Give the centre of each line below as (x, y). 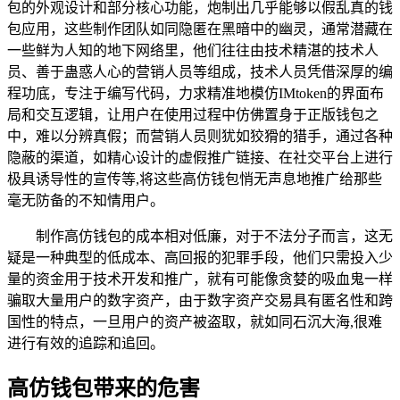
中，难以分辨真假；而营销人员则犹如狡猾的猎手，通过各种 (200, 136)
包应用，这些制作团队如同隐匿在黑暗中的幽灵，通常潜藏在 (200, 29)
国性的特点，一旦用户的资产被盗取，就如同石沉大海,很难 (195, 321)
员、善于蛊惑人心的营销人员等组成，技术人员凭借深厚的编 (200, 71)
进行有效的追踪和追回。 (86, 343)
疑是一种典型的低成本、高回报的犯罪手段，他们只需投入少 (200, 257)
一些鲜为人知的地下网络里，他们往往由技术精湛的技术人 (193, 50)
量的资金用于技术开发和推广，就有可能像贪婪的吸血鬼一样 (200, 279)
